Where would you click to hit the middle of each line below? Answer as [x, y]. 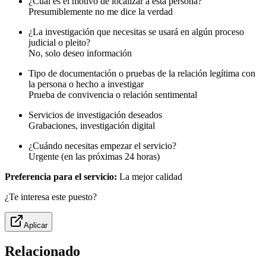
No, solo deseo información [80, 53]
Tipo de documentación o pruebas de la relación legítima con [142, 74]
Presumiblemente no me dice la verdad [101, 12]
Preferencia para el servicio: [61, 177]
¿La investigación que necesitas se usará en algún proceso [136, 32]
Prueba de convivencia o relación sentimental [113, 95]
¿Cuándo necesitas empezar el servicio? [102, 146]
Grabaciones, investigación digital [92, 126]
